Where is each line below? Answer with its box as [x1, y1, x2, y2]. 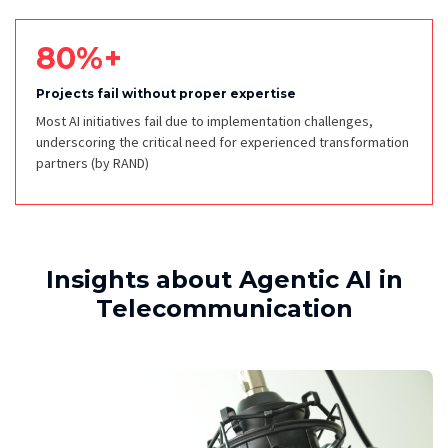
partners [36, 154, 91, 173]
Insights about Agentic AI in [45, 265, 403, 295]
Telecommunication [95, 294, 353, 324]
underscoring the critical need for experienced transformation [36, 133, 409, 152]
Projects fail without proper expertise [36, 86, 296, 102]
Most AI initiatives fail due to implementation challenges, [36, 112, 373, 131]
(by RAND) [91, 154, 149, 173]
